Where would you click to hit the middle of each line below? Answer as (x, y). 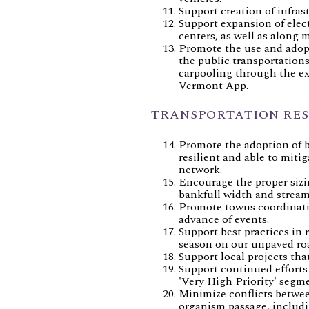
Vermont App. (213, 85)
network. (200, 169)
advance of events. (224, 219)
